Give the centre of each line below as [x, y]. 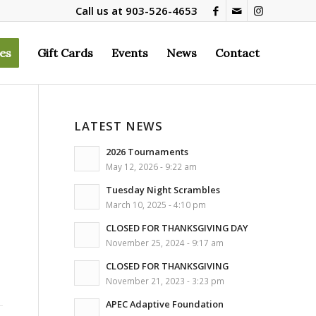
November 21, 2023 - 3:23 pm [165, 281]
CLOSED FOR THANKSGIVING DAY [177, 228]
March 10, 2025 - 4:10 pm [156, 205]
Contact [237, 53]
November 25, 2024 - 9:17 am [165, 243]
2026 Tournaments [147, 152]
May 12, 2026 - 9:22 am [152, 166]
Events [130, 53]
